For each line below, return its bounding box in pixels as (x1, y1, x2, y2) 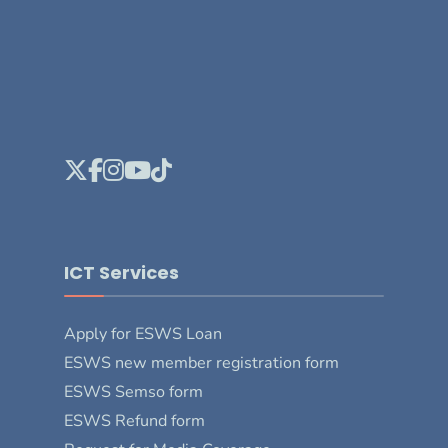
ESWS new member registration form (64, 351, 339, 374)
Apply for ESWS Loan (64, 322, 222, 345)
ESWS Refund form (64, 409, 205, 432)
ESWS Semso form (64, 380, 203, 403)
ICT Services (64, 259, 179, 285)
